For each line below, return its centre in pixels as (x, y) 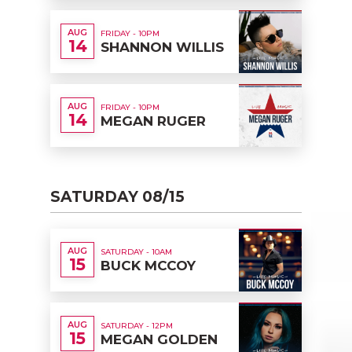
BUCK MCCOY (148, 265)
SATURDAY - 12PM (137, 325)
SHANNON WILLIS (162, 47)
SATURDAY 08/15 (117, 196)
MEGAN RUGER (153, 121)
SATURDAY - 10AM (136, 251)
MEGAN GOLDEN (159, 339)
